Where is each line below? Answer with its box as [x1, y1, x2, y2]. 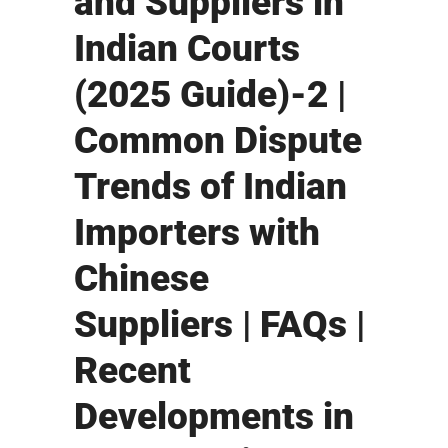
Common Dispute [74, 119, 362, 163]
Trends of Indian [74, 165, 347, 209]
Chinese [74, 257, 209, 301]
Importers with [74, 211, 320, 255]
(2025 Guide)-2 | [74, 73, 346, 117]
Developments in [74, 395, 354, 439]
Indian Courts [74, 27, 300, 71]
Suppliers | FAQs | [74, 303, 365, 347]
